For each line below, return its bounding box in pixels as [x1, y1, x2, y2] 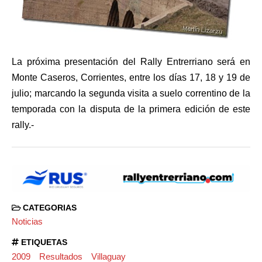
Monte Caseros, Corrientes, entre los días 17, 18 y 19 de [12, 72, 250, 82]
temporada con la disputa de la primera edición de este [12, 104, 250, 114]
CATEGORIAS [20, 203, 77, 212]
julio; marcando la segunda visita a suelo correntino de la [12, 88, 250, 98]
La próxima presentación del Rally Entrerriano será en [12, 56, 250, 67]
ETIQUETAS [19, 238, 67, 247]
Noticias [12, 216, 43, 227]
